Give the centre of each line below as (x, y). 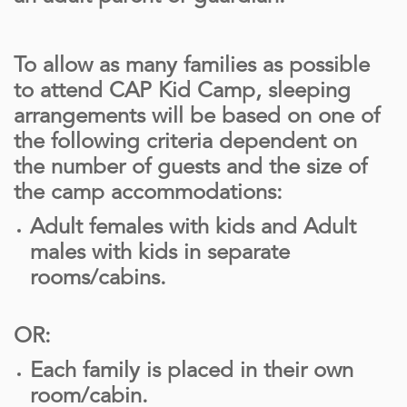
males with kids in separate (160, 254)
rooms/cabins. (98, 279)
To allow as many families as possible (192, 67)
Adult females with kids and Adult (193, 228)
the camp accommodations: (148, 194)
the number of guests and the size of (190, 169)
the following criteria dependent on (185, 143)
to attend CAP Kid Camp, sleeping (182, 92)
